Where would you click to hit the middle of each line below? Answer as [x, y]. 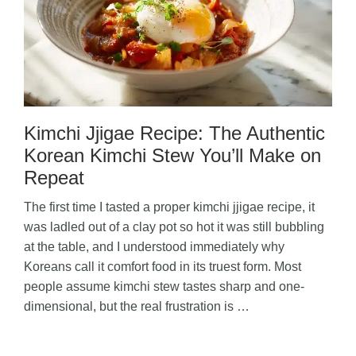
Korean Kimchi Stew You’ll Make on [172, 155]
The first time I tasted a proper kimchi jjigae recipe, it [169, 207]
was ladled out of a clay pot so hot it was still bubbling [174, 226]
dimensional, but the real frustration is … [137, 306]
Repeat [54, 177]
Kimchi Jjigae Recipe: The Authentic [174, 133]
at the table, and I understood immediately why [154, 246]
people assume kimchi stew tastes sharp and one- [164, 286]
